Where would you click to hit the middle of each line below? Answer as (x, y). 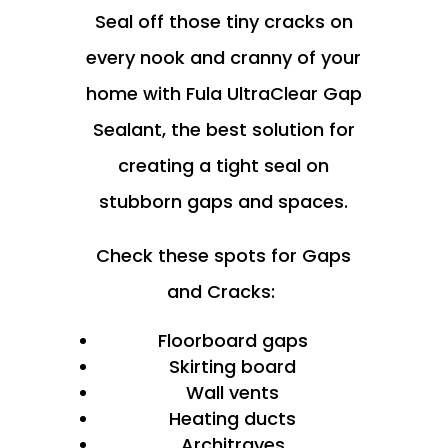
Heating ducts (233, 418)
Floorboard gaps (232, 340)
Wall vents (233, 392)
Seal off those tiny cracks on (223, 21)
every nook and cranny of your (224, 57)
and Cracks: (224, 291)
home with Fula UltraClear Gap (223, 93)
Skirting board (233, 366)
